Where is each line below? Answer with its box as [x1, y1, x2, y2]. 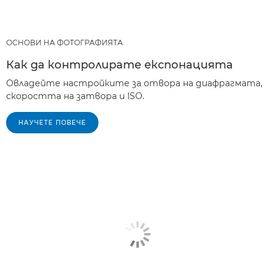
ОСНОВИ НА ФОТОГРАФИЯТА [6, 38, 123, 47]
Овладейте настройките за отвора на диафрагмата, [6, 78, 262, 89]
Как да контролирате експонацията [6, 58, 233, 72]
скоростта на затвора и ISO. [6, 91, 144, 102]
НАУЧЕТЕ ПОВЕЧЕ [18, 119, 86, 127]
